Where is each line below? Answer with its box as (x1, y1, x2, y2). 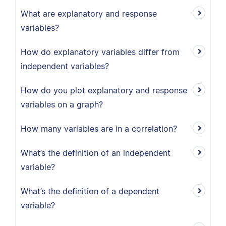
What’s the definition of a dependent (21, 186, 159, 196)
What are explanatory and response (21, 9, 157, 19)
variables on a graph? (21, 99, 103, 109)
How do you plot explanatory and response (21, 85, 187, 95)
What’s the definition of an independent (21, 148, 171, 158)
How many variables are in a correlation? (21, 124, 177, 134)
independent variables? (21, 61, 109, 71)
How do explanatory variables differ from (21, 47, 180, 57)
